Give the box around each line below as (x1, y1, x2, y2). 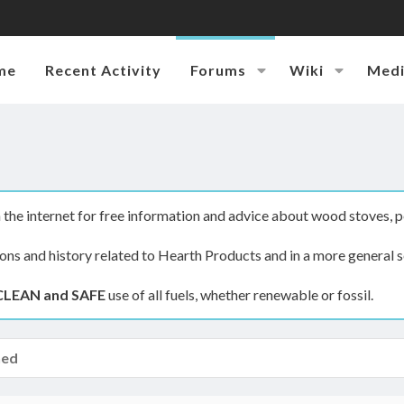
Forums (190, 60, 247, 78)
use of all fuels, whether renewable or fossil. (106, 286, 373, 303)
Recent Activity (45, 60, 162, 78)
